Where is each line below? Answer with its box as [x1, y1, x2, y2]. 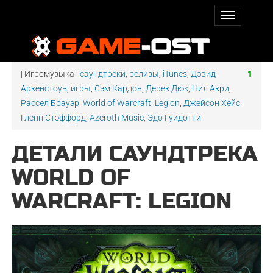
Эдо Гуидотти [147, 113, 202, 122]
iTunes [163, 69, 188, 79]
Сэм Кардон [94, 83, 143, 93]
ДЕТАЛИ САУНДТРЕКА [12, 141, 258, 167]
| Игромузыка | [21, 69, 80, 79]
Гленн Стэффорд [21, 113, 87, 122]
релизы [129, 69, 160, 79]
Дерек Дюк [146, 83, 189, 93]
